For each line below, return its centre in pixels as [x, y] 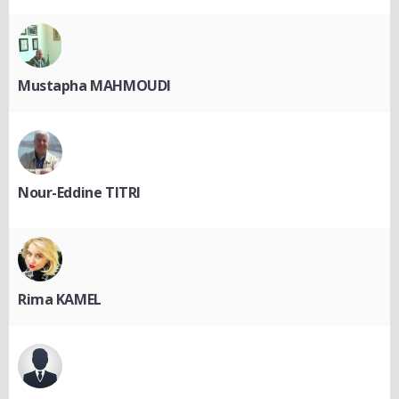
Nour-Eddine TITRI [79, 193]
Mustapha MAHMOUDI [94, 86]
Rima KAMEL [60, 300]
